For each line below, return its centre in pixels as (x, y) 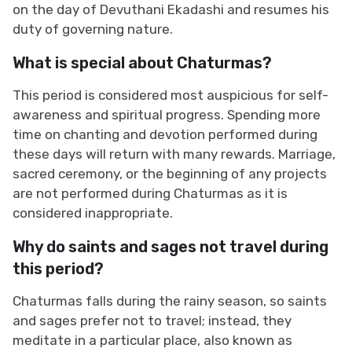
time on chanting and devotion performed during (165, 134)
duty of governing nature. (93, 29)
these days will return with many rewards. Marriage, (174, 154)
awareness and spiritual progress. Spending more (167, 114)
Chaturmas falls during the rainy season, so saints (170, 301)
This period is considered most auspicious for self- (170, 95)
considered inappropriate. (93, 213)
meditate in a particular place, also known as (152, 340)
